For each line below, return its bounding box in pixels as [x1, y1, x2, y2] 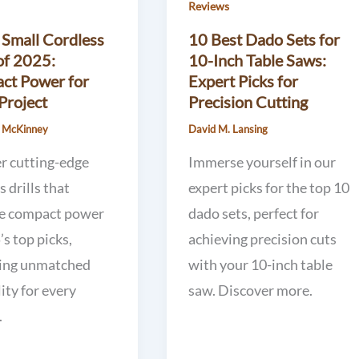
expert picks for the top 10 [188, 178, 349, 196]
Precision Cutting [188, 92, 308, 112]
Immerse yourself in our [188, 152, 336, 171]
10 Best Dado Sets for [188, 30, 340, 50]
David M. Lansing [188, 123, 268, 136]
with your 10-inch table [188, 255, 333, 273]
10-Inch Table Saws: [188, 50, 326, 71]
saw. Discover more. [188, 280, 313, 299]
